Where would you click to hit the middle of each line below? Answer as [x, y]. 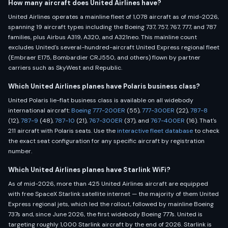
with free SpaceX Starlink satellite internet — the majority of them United [113, 194]
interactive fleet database [155, 131]
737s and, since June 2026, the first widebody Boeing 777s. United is [105, 214]
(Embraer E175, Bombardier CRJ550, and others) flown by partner [104, 58]
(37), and [137, 121]
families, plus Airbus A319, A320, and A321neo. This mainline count [103, 37]
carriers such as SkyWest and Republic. [65, 68]
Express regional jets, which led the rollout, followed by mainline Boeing [111, 204]
